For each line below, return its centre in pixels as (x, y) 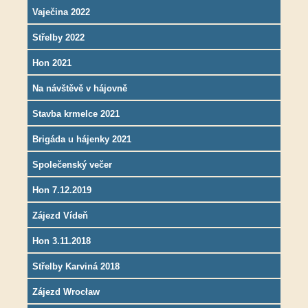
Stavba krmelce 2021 (76, 114)
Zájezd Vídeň (60, 216)
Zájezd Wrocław (66, 292)
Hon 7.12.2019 (62, 190)
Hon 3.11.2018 (62, 241)
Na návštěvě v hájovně (80, 89)
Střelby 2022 (58, 38)
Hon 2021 (52, 63)
